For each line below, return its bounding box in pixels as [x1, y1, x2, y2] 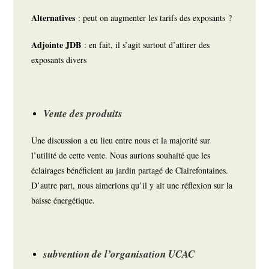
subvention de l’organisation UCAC [43, 247, 195, 262]
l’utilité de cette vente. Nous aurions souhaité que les [31, 150, 211, 162]
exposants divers [31, 54, 90, 66]
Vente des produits [43, 106, 123, 121]
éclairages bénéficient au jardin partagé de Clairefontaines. [31, 165, 229, 177]
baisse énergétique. [31, 195, 98, 207]
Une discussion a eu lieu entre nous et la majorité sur [31, 134, 211, 147]
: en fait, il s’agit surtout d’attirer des [84, 39, 210, 51]
